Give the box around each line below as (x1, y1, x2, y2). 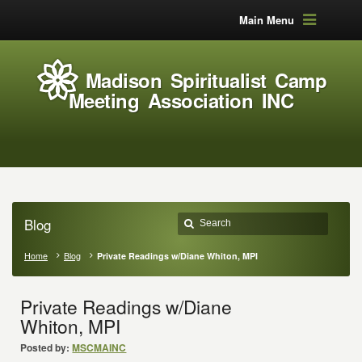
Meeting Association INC (68, 86, 294, 114)
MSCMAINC (72, 340, 127, 355)
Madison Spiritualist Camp (85, 66, 327, 94)
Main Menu (238, 12, 294, 27)
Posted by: (20, 340, 70, 355)
